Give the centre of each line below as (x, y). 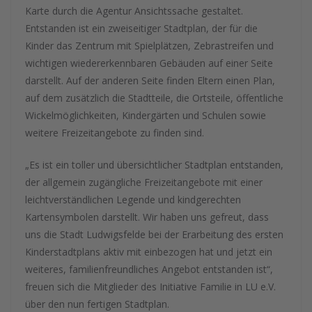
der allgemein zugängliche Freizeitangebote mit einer (144, 182)
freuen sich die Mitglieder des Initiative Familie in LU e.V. (150, 287)
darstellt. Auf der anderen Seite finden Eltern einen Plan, (150, 80)
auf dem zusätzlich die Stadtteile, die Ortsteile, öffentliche (154, 98)
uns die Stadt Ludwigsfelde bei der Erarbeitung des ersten (154, 234)
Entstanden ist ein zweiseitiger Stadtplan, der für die (141, 28)
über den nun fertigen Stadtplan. (97, 304)
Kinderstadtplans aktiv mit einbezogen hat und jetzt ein (149, 252)
